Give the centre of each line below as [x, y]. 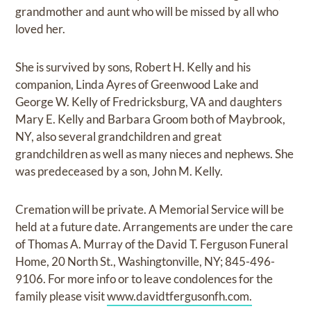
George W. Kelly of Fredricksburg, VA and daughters [149, 101]
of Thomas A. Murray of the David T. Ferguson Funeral [152, 244]
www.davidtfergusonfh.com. [180, 296]
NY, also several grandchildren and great [119, 136]
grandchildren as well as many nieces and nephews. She [155, 153]
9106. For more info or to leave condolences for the [144, 278]
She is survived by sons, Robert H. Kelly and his [133, 67]
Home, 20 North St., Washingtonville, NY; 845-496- [145, 261]
